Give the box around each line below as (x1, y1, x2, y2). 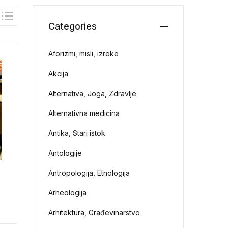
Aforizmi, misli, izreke (48, 49, 119, 58)
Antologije (48, 149, 82, 157)
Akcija (48, 69, 69, 78)
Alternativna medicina (48, 109, 120, 118)
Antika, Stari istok (48, 129, 106, 137)
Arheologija (48, 188, 87, 197)
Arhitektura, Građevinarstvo (48, 208, 140, 217)
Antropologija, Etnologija (48, 168, 130, 177)
